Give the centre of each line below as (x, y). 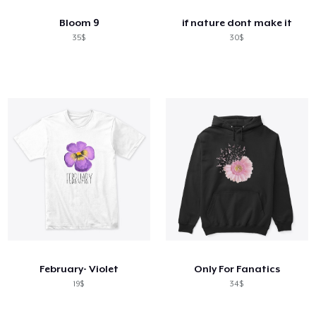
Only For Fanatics (237, 268)
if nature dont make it (237, 22)
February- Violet (79, 268)
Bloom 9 (79, 22)
